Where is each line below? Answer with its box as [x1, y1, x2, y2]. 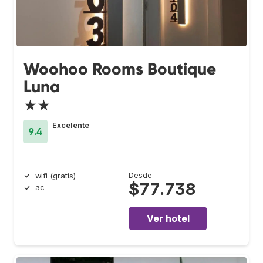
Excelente [52, 120, 89, 130]
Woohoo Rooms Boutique [23, 58, 216, 79]
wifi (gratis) [35, 171, 76, 180]
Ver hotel [146, 212, 190, 224]
